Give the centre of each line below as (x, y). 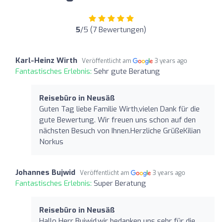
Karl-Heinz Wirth (46, 60)
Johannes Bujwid (45, 172)
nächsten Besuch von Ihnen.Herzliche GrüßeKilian (120, 131)
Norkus (51, 141)
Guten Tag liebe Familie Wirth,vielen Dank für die (119, 109)
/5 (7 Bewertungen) (113, 29)
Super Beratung (120, 183)
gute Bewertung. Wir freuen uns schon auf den (117, 120)
